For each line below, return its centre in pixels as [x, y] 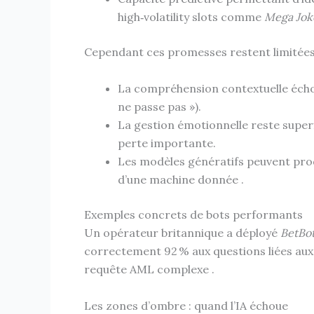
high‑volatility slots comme [191, 17]
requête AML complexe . [149, 269]
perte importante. [167, 143]
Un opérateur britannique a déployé [182, 232]
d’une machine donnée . [181, 179]
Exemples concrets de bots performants [193, 214]
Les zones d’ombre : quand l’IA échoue [186, 305]
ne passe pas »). [159, 106]
